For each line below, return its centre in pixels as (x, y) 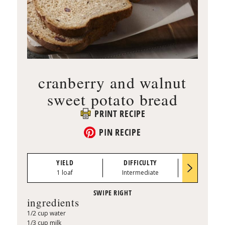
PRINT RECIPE (120, 113)
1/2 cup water (46, 213)
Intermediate (140, 173)
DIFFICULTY (140, 162)
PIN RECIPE (120, 132)
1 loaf (65, 173)
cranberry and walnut (113, 82)
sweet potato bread (113, 99)
